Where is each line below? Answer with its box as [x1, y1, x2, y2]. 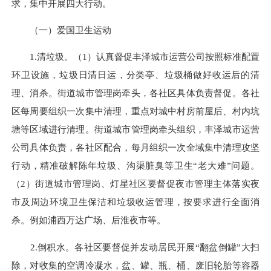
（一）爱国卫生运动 [11, 25, 111, 36]
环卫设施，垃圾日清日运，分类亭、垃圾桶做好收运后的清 [11, 70, 260, 80]
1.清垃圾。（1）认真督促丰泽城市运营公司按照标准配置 [11, 51, 260, 62]
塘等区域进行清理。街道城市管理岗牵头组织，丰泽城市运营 [11, 124, 260, 135]
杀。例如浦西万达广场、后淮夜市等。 [11, 215, 166, 226]
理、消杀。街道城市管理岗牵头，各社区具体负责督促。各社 [11, 88, 260, 99]
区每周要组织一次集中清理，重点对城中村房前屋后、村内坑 [11, 106, 260, 117]
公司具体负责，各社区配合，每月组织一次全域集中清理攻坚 [11, 142, 260, 153]
